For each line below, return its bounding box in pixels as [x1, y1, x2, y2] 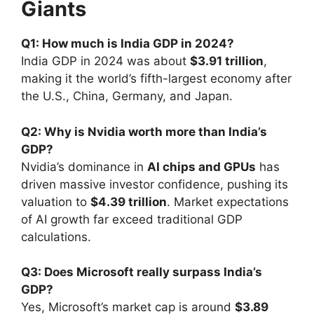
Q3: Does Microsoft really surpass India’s [21, 265, 262, 280]
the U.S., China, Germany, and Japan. [21, 89, 233, 104]
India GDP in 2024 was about [21, 54, 190, 69]
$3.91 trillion [190, 54, 264, 69]
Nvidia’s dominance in [21, 159, 147, 174]
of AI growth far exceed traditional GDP [21, 212, 243, 226]
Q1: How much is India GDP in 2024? [21, 36, 234, 51]
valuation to [21, 194, 90, 209]
